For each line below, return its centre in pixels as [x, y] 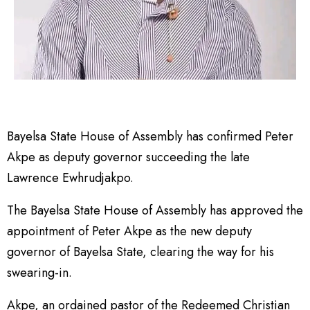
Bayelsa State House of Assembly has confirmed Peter [150, 136]
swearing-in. [39, 273]
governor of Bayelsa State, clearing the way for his [140, 252]
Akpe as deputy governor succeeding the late [128, 157]
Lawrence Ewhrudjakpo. [70, 178]
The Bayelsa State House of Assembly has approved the [155, 210]
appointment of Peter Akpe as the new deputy [129, 231]
